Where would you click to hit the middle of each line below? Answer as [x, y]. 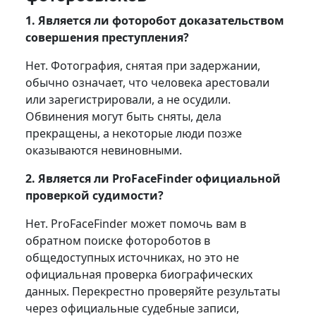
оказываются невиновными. [105, 150]
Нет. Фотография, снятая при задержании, [142, 65]
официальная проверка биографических [139, 274]
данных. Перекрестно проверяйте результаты [152, 291]
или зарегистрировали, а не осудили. [128, 99]
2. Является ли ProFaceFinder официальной [153, 178]
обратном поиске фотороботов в [117, 240]
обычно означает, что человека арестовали [147, 82]
